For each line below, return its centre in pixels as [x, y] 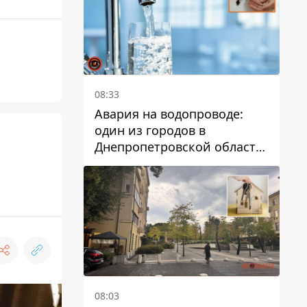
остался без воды [147, 163]
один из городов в [150, 131]
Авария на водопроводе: [169, 114]
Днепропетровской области [179, 147]
